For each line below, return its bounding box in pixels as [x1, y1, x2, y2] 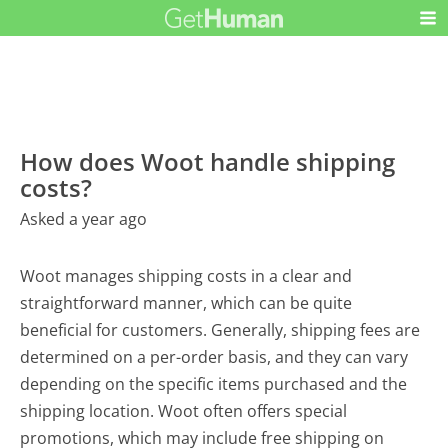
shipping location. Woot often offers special [20, 399, 348, 422]
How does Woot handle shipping [20, 144, 396, 178]
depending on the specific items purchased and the [20, 372, 408, 395]
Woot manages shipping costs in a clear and [20, 264, 353, 287]
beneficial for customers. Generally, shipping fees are [20, 318, 421, 341]
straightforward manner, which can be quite [20, 291, 353, 314]
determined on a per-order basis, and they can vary [20, 345, 409, 368]
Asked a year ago [20, 207, 148, 230]
